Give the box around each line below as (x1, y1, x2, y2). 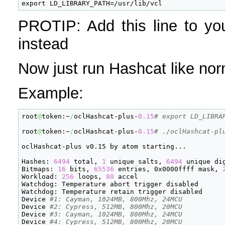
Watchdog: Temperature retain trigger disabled (22, 188, 203, 196)
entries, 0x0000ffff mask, (114, 165, 223, 173)
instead (18, 35, 68, 53)
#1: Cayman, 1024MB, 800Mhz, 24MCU (50, 195, 183, 203)
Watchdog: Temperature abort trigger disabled (22, 180, 199, 188)
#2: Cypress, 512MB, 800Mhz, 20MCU (50, 203, 183, 211)
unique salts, (106, 158, 167, 166)
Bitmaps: (22, 165, 58, 173)
